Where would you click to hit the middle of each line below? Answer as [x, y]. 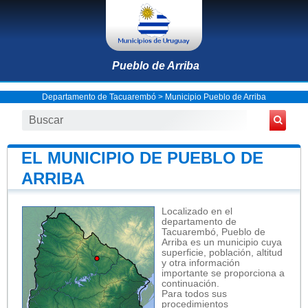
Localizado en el [197, 211]
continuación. [190, 283]
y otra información [201, 263]
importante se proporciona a [223, 273]
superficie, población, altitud [222, 252]
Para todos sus [194, 294]
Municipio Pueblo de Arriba [216, 97]
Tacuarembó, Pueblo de [213, 232]
